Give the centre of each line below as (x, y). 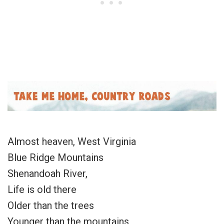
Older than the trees (51, 205)
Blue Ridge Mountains (55, 157)
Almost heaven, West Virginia (72, 141)
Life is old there (42, 189)
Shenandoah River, (47, 173)
